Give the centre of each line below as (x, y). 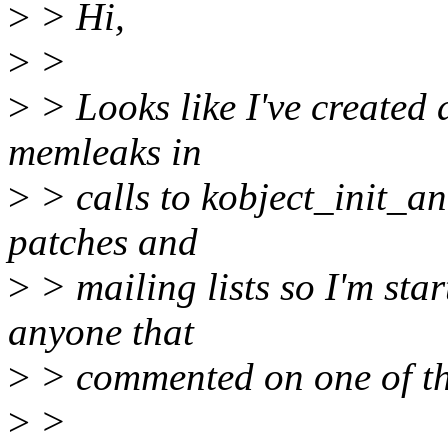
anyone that (101, 332)
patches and (103, 242)
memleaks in (105, 152)
